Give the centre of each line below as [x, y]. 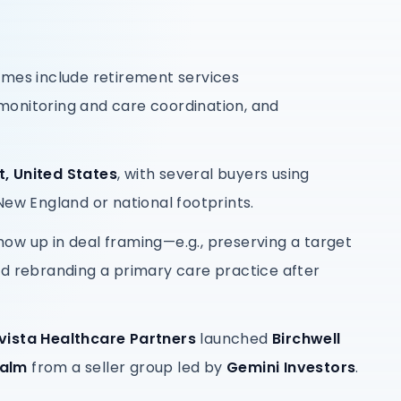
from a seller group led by [127, 367]
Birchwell [307, 339]
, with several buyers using [213, 174]
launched [235, 339]
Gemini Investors [291, 367]
